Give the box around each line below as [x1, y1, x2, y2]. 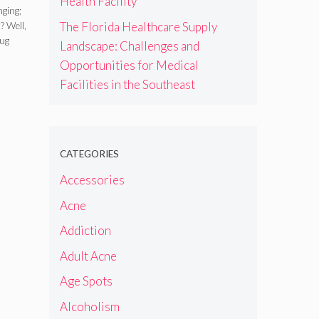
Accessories [59, 172, 125, 188]
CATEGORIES [59, 147, 119, 159]
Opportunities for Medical [59, 57, 199, 73]
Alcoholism [59, 298, 120, 314]
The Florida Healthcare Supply [59, 19, 217, 34]
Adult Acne [59, 248, 117, 263]
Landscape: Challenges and [59, 38, 199, 53]
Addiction [59, 223, 111, 239]
